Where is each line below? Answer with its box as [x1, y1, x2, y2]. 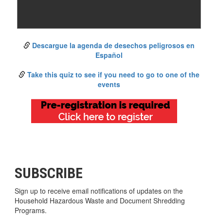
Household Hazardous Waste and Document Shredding [15, 195, 185, 205]
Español [95, 50, 123, 60]
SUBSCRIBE [15, 164, 83, 182]
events [98, 79, 120, 89]
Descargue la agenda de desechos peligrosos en [32, 40, 195, 50]
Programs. [15, 205, 47, 215]
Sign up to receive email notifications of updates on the [15, 185, 183, 196]
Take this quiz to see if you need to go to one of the [27, 69, 200, 79]
